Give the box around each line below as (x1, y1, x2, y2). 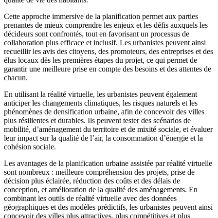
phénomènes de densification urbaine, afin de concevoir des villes (4, 107, 204, 116)
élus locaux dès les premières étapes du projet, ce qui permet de (4, 55, 197, 64)
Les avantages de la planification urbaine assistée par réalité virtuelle (4, 159, 212, 167)
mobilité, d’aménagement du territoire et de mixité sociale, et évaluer (4, 125, 213, 133)
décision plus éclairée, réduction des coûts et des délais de (4, 176, 180, 185)
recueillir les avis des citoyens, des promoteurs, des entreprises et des (4, 47, 213, 55)
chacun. (4, 73, 28, 82)
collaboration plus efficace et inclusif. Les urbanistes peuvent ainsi (4, 38, 206, 47)
